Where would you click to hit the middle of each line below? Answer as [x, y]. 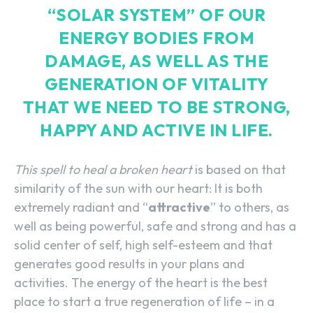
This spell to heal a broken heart [103, 169]
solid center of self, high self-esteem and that [143, 245]
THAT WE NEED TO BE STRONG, [156, 107]
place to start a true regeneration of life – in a [144, 301]
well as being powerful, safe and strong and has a [155, 226]
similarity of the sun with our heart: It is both [138, 188]
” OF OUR [226, 14]
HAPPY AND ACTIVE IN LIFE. [156, 130]
